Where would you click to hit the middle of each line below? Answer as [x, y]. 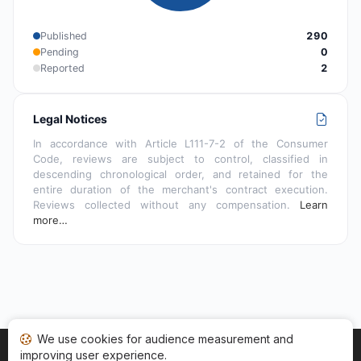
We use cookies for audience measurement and [164, 339]
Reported [62, 68]
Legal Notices [70, 118]
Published [64, 35]
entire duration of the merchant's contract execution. [180, 189]
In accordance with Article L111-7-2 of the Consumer [180, 143]
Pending [60, 52]
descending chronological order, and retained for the [180, 174]
